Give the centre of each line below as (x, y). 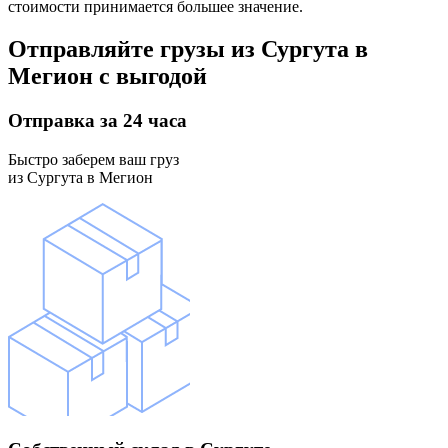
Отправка (51, 121)
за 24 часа (141, 121)
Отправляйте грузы (116, 49)
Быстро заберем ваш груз (93, 159)
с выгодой (150, 76)
